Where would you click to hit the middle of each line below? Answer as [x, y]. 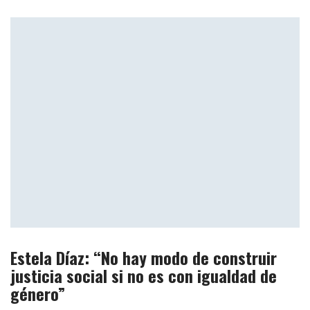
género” [38, 293]
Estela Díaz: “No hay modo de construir [144, 257]
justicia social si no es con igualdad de [144, 275]
